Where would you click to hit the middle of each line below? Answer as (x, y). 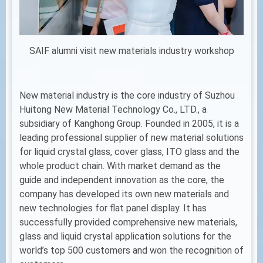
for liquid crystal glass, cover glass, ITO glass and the (129, 152)
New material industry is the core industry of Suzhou (127, 96)
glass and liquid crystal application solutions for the (125, 237)
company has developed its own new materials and (124, 194)
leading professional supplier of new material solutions (131, 138)
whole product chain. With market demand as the (120, 166)
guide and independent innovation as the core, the (122, 180)
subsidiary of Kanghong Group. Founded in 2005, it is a (129, 124)
